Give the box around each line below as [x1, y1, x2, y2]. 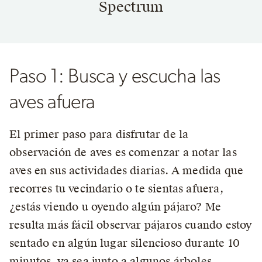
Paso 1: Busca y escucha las [9, 67, 220, 87]
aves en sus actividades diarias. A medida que [9, 164, 244, 177]
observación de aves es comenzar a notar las [9, 146, 237, 159]
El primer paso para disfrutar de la [9, 127, 189, 141]
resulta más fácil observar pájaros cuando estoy [9, 218, 253, 232]
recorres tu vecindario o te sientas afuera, [9, 182, 223, 195]
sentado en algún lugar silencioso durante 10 [9, 236, 240, 250]
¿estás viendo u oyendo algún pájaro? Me [9, 200, 222, 213]
